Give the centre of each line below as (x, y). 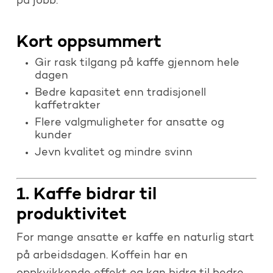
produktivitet (71, 215)
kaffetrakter (67, 106)
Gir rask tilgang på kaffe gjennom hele (137, 64)
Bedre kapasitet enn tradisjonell (120, 94)
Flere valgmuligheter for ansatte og (129, 123)
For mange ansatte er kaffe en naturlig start (135, 239)
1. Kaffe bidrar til (86, 195)
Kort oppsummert (89, 43)
